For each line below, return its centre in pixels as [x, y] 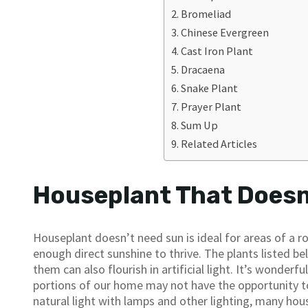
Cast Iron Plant [217, 51]
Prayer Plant [211, 107]
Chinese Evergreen [224, 33]
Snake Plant [209, 88]
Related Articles [219, 144]
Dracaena [202, 70]
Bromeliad [206, 14]
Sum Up [199, 125]
